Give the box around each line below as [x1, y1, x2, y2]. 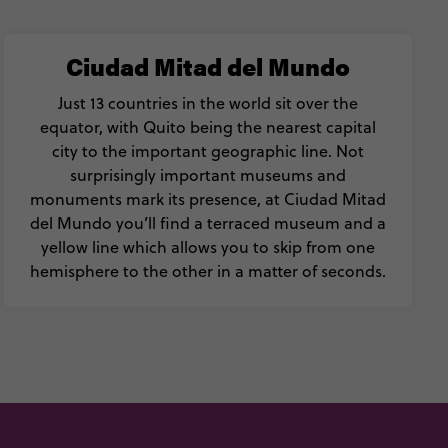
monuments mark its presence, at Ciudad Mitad [30, 188, 386, 210]
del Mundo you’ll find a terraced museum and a [30, 212, 386, 234]
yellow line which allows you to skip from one [41, 236, 375, 258]
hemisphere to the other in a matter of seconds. [30, 260, 386, 282]
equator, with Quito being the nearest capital [40, 116, 376, 138]
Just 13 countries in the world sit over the [58, 92, 358, 114]
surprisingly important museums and [70, 164, 346, 186]
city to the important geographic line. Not [52, 140, 364, 162]
